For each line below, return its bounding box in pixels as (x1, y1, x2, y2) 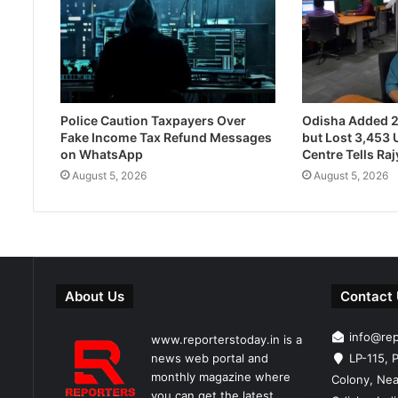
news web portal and (151, 351, 269, 366)
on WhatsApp (60, 147, 143, 163)
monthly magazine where (151, 370, 291, 385)
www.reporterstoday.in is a (151, 332, 303, 347)
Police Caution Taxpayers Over (60, 113, 246, 129)
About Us (65, 288, 124, 306)
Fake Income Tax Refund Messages (60, 130, 272, 146)
